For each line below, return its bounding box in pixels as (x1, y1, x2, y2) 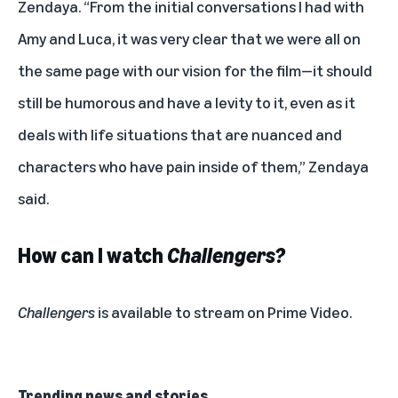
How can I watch (18, 242, 167, 267)
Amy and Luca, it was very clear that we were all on (18, 28, 361, 48)
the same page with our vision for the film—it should (18, 60, 372, 80)
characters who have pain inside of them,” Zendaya (18, 155, 369, 176)
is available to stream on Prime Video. (95, 301, 352, 322)
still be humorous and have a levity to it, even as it (18, 92, 355, 112)
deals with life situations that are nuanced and (18, 123, 342, 144)
